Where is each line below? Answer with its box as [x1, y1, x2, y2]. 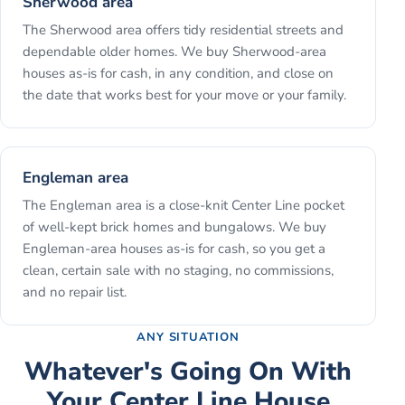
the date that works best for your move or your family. [23, 85, 346, 104]
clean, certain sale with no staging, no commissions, [23, 260, 334, 279]
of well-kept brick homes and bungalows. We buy [23, 217, 326, 236]
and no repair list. [23, 282, 127, 301]
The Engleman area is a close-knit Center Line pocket [23, 195, 344, 214]
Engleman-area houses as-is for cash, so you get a [23, 239, 325, 258]
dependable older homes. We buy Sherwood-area [23, 42, 326, 61]
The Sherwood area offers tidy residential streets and [23, 20, 344, 39]
